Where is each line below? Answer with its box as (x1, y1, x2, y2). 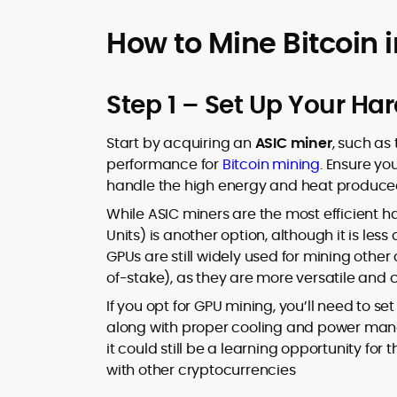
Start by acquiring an (106, 133, 255, 153)
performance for (106, 154, 222, 175)
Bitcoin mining (222, 154, 321, 175)
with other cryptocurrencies (106, 360, 296, 380)
